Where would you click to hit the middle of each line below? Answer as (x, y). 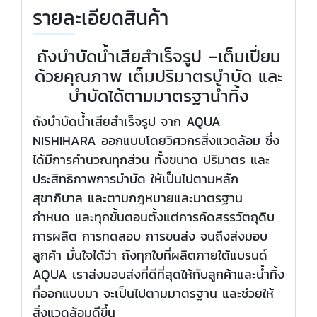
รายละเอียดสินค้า (100, 18)
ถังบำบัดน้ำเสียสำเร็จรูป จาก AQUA (127, 122)
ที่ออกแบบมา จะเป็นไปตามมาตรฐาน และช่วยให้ (153, 294)
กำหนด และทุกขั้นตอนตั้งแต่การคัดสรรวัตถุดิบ (154, 217)
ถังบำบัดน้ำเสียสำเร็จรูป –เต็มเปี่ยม (158, 57)
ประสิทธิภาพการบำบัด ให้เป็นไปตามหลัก (136, 179)
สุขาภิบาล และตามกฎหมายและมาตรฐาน (138, 198)
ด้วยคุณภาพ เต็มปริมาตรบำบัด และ (158, 76)
